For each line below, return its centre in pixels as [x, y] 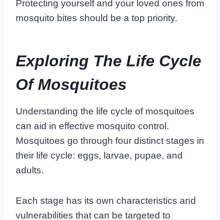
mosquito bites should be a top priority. [96, 18]
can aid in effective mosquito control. [92, 126]
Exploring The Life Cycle [109, 61]
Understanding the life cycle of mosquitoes [105, 111]
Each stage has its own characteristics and [106, 200]
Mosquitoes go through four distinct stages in [110, 140]
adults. [30, 170]
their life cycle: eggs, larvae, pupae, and [99, 155]
